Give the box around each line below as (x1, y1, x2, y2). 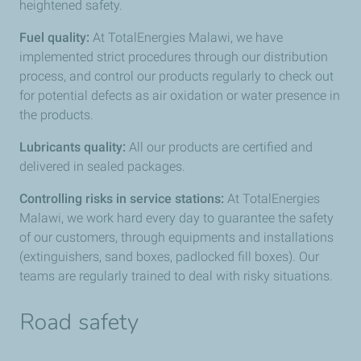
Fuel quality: (19, 30, 89, 45)
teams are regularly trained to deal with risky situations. (19, 268, 333, 284)
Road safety (19, 307, 139, 338)
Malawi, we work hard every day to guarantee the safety (19, 210, 334, 226)
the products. (19, 107, 93, 122)
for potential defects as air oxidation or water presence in (19, 88, 340, 103)
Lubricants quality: (19, 139, 126, 155)
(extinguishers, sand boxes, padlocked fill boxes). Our (19, 249, 319, 264)
